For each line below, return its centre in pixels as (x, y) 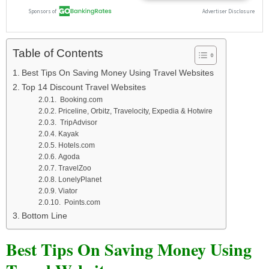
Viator (68, 191)
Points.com (81, 202)
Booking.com (80, 100)
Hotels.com (76, 145)
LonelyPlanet (80, 180)
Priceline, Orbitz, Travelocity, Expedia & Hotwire (135, 111)
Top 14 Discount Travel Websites (83, 87)
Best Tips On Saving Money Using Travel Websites (117, 73)
